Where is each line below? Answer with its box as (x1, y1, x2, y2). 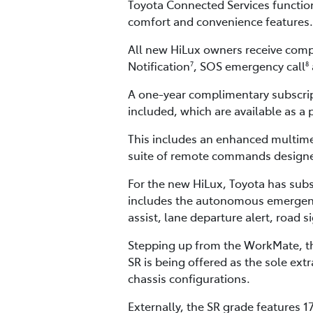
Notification (128, 58, 190, 74)
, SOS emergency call (194, 58, 305, 74)
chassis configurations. (128, 270, 250, 286)
